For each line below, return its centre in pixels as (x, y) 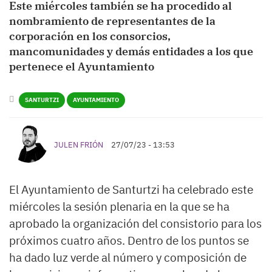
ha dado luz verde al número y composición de (128, 258)
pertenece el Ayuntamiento (82, 67)
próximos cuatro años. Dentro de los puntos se (129, 241)
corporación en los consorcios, (90, 36)
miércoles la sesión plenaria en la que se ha (119, 207)
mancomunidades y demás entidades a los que (131, 52)
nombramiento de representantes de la (112, 21)
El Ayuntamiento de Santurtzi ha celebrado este (131, 190)
